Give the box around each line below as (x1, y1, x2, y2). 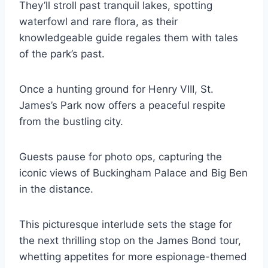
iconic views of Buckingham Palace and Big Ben (19, 166, 248, 179)
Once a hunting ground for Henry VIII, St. (19, 83, 214, 95)
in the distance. (19, 182, 93, 195)
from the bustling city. (19, 115, 123, 127)
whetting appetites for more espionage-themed (19, 250, 247, 263)
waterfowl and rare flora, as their (19, 15, 178, 28)
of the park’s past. (19, 47, 105, 60)
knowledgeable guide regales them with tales (19, 31, 238, 44)
